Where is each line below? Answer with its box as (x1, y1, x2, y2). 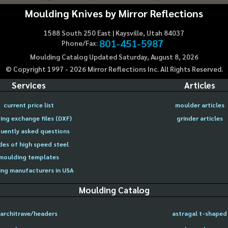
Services (11, 79, 46, 91)
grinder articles (176, 113, 223, 122)
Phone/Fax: (61, 39, 98, 48)
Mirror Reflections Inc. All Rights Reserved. (85, 64, 223, 73)
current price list (3, 101, 54, 109)
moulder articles (175, 101, 224, 109)
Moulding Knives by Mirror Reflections (25, 6, 203, 20)
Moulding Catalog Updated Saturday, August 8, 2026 (30, 52, 198, 62)
